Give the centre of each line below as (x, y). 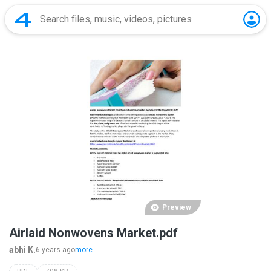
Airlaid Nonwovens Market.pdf (93, 233)
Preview (176, 207)
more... (87, 250)
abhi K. (22, 250)
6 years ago (55, 250)
